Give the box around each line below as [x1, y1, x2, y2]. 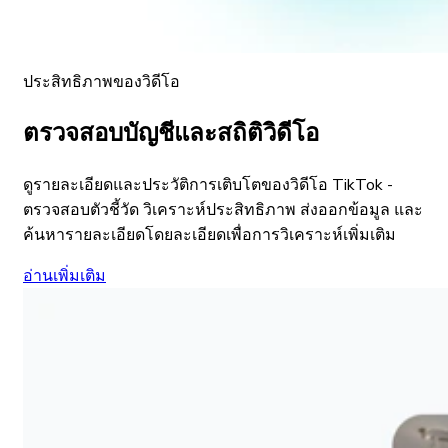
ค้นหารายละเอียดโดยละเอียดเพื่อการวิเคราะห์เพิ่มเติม [23, 224, 396, 247]
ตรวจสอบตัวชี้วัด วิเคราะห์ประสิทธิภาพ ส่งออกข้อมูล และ [23, 199, 423, 222]
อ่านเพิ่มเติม [23, 265, 106, 288]
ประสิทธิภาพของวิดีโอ [23, 70, 180, 93]
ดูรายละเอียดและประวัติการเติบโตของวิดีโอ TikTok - [23, 174, 393, 197]
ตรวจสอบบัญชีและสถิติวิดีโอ [23, 118, 319, 148]
